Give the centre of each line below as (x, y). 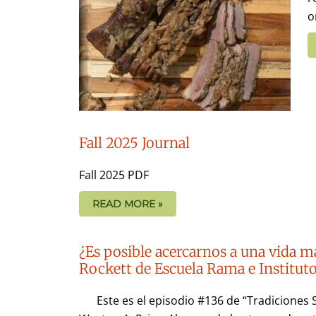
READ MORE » (128, 203)
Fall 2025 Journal (134, 142)
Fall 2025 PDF (114, 175)
